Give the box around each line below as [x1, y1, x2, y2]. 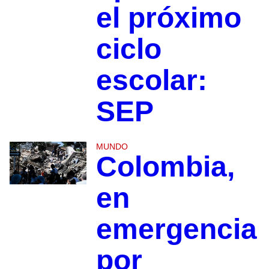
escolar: [95, 64, 207, 96]
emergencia [95, 213, 257, 245]
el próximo [95, 1, 241, 34]
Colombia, [95, 150, 235, 183]
